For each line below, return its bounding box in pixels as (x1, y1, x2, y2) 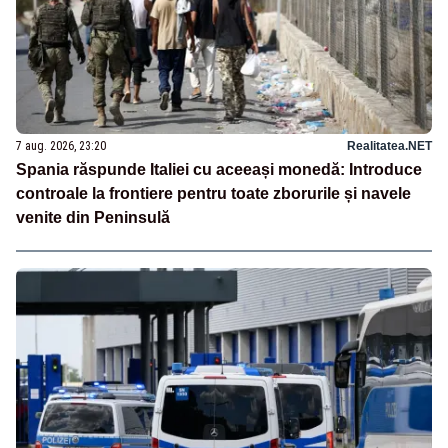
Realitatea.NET (347, 139, 432, 154)
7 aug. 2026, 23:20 (16, 139, 106, 154)
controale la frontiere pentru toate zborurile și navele (16, 185, 411, 203)
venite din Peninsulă (16, 209, 170, 227)
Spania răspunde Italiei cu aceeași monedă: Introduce (16, 161, 422, 179)
